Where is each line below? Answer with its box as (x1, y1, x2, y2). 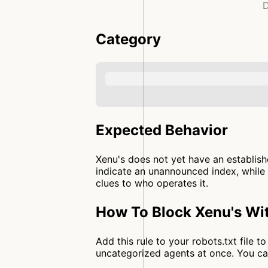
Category (96, 31, 161, 48)
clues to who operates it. (96, 177, 208, 189)
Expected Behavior (96, 121, 228, 139)
